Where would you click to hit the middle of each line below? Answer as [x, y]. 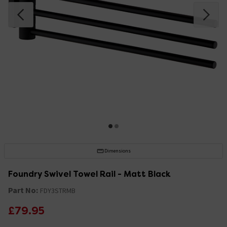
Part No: [23, 190]
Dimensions [117, 150]
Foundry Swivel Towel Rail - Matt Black [89, 174]
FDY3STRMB [58, 190]
